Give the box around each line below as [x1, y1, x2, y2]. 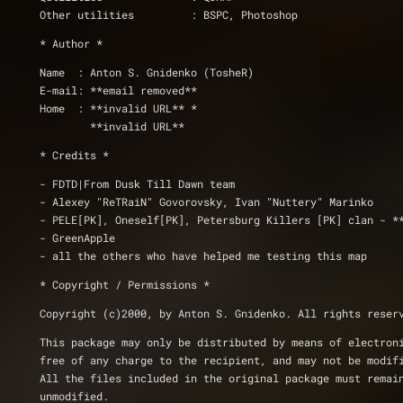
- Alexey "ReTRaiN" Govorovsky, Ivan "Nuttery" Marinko [40, 194, 373, 209]
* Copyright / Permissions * [40, 277, 210, 291]
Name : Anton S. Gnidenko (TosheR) [40, 65, 254, 79]
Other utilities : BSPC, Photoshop [191, 7, 298, 22]
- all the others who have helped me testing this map [40, 248, 367, 263]
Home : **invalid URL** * [40, 101, 197, 115]
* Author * [40, 36, 103, 50]
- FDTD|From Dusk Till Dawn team [40, 176, 235, 191]
